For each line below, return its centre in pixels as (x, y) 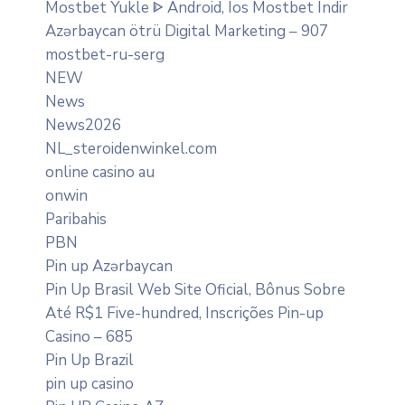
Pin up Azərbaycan (109, 266)
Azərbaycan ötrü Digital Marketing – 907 (187, 31)
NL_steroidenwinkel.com (131, 148)
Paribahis (76, 219)
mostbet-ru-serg (105, 54)
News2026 (83, 125)
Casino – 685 (89, 336)
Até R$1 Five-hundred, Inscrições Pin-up (184, 313)
